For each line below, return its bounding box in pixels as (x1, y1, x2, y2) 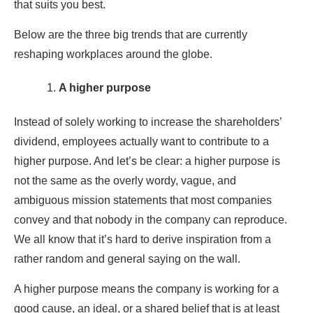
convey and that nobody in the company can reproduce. (14, 214, 287, 226)
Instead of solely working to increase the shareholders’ (14, 116, 282, 129)
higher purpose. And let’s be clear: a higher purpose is (14, 155, 280, 168)
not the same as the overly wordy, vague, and (14, 175, 236, 187)
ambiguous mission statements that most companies (14, 194, 272, 207)
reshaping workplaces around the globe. (14, 48, 212, 61)
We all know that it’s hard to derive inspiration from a (14, 233, 271, 246)
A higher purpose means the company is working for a (14, 283, 279, 296)
